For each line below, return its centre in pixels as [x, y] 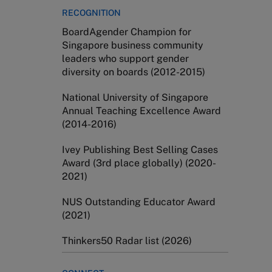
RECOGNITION [91, 13]
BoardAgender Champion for [127, 32]
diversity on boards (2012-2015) [134, 72]
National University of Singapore [135, 97]
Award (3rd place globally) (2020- [139, 163]
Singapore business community [133, 45]
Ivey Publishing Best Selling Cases [140, 150]
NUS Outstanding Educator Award [139, 202]
